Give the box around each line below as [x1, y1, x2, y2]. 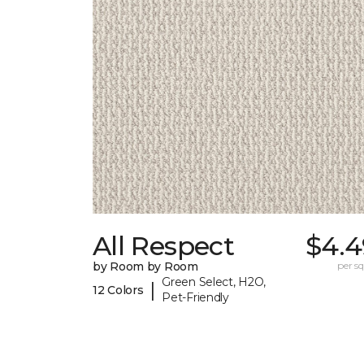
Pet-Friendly [162, 290, 229, 305]
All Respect [93, 230, 234, 262]
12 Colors [93, 282, 144, 297]
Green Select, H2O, [162, 275, 266, 290]
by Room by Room [93, 259, 198, 275]
